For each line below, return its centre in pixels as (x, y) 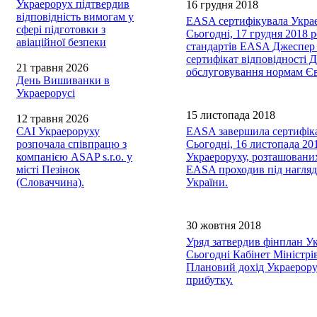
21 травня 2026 (52, 68)
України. (207, 182)
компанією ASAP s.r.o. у (74, 157)
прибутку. (209, 280)
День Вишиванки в (63, 80)
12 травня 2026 (52, 119)
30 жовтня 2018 (224, 225)
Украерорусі (46, 93)
